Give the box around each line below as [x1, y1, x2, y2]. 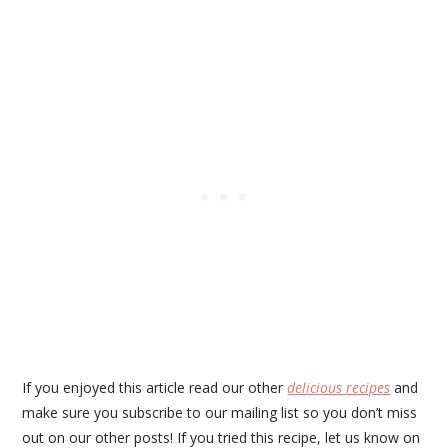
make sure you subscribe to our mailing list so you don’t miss [22, 403, 418, 423]
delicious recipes [287, 378, 391, 398]
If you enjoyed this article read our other [22, 378, 288, 398]
